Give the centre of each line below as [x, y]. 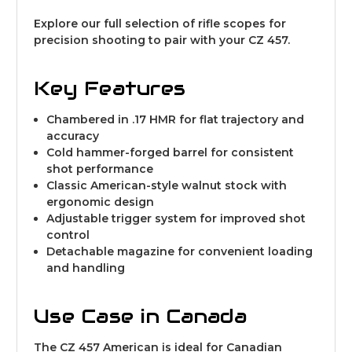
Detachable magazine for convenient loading [180, 251]
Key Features [110, 88]
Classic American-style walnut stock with [167, 185]
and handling [86, 268]
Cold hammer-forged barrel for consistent [170, 152]
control [68, 235]
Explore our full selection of [116, 23]
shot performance [100, 169]
